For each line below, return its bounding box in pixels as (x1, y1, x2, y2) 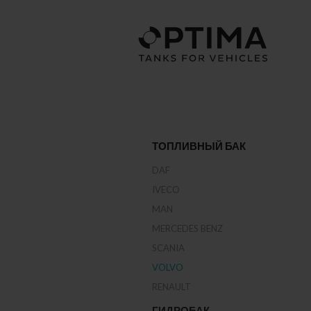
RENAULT (152, 281, 192, 292)
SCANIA (152, 242, 185, 253)
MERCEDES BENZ (152, 223, 224, 234)
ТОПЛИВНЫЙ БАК (152, 140, 246, 152)
